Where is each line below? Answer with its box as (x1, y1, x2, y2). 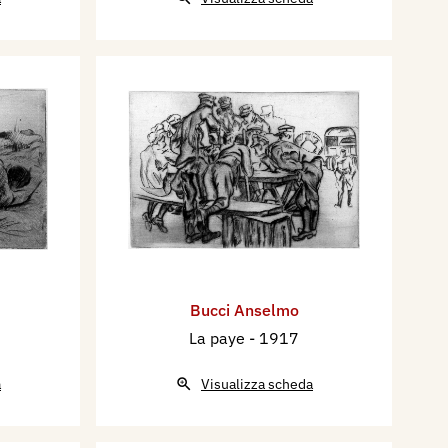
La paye (189, 327, 249, 348)
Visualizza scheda (201, 374, 313, 393)
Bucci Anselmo (189, 299, 299, 320)
